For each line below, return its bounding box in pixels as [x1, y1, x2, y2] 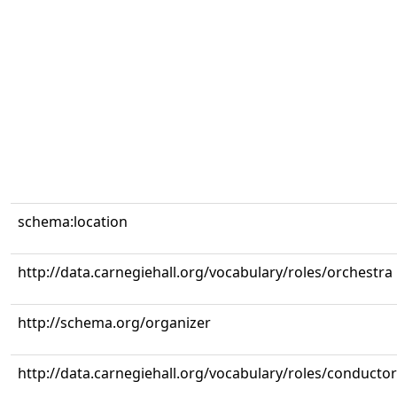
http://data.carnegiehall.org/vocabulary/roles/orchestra [18, 262, 393, 282]
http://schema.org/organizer [18, 313, 211, 332]
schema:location [18, 212, 128, 231]
